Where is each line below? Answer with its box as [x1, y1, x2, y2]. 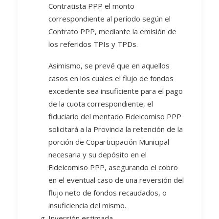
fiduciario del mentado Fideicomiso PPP [48, 111, 181, 121]
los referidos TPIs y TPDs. [48, 39, 138, 49]
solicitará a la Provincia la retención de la [48, 124, 183, 134]
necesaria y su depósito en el [48, 150, 147, 159]
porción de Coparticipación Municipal [48, 137, 169, 147]
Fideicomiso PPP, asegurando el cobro [48, 162, 178, 172]
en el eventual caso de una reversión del [48, 175, 184, 185]
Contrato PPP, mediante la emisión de [48, 26, 176, 36]
